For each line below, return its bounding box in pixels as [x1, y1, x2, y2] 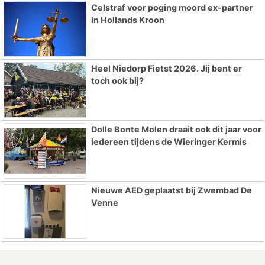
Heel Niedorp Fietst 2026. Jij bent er [91, 63, 242, 74]
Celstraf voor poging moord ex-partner [91, 2, 253, 13]
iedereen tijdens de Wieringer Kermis [91, 136, 247, 147]
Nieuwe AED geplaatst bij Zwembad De [91, 185, 252, 195]
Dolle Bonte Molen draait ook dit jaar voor [91, 124, 261, 134]
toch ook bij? [91, 76, 144, 86]
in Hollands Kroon [91, 15, 164, 25]
